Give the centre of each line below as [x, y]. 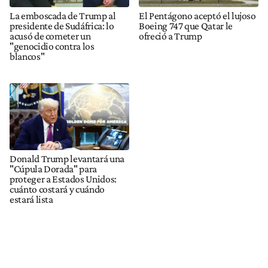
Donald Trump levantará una [67, 158]
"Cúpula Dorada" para [53, 168]
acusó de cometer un [50, 36]
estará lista [31, 199]
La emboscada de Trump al [63, 16]
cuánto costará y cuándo [57, 189]
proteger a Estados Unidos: [63, 179]
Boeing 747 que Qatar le [186, 26]
